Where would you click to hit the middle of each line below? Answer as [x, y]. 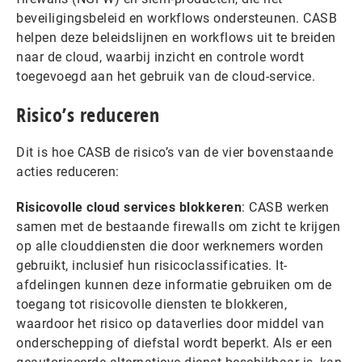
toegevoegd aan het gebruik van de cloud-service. [168, 76]
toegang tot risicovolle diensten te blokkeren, [152, 304]
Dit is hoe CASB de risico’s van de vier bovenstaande [175, 152]
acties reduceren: [68, 172]
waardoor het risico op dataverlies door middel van [170, 324]
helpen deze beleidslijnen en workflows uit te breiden [176, 38]
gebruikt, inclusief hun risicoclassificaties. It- [152, 265]
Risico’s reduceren [88, 115]
